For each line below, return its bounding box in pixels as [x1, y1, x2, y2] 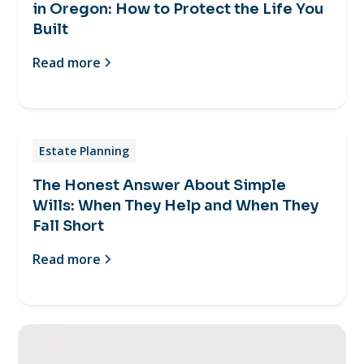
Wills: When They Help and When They [32, 196, 319, 214]
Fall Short [32, 216, 105, 235]
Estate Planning [39, 142, 130, 158]
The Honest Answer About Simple [32, 175, 287, 194]
